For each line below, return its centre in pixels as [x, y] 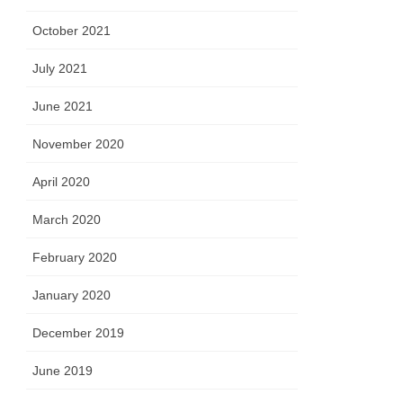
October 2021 [72, 31]
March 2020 [67, 220]
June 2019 [63, 371]
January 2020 [72, 296]
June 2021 [63, 107]
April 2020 [62, 182]
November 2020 [79, 144]
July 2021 [60, 69]
